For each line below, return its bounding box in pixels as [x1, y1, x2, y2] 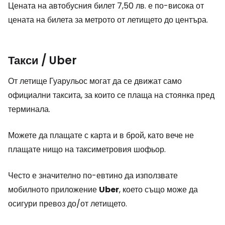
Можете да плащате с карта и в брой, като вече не [8, 130, 194, 141]
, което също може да [119, 184, 198, 195]
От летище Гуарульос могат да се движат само [8, 75, 182, 87]
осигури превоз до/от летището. [8, 198, 127, 209]
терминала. [8, 103, 50, 115]
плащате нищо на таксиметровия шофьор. [8, 144, 166, 155]
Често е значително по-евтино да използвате [8, 170, 178, 181]
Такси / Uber [8, 53, 77, 68]
